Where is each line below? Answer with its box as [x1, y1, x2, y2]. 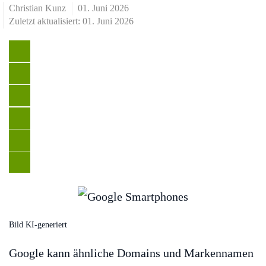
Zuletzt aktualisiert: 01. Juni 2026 [9, 16, 134, 26]
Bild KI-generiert [9, 220, 67, 229]
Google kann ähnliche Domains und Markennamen [9, 246, 254, 259]
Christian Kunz [9, 3, 66, 13]
